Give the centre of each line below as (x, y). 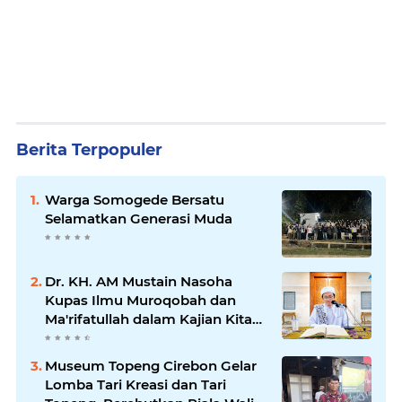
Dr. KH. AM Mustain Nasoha (139, 281)
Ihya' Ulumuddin (101, 337)
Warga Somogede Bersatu (135, 199)
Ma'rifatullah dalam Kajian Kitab (153, 319)
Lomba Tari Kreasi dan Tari (135, 384)
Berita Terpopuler (89, 149)
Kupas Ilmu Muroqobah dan (140, 300)
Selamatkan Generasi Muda (139, 218)
